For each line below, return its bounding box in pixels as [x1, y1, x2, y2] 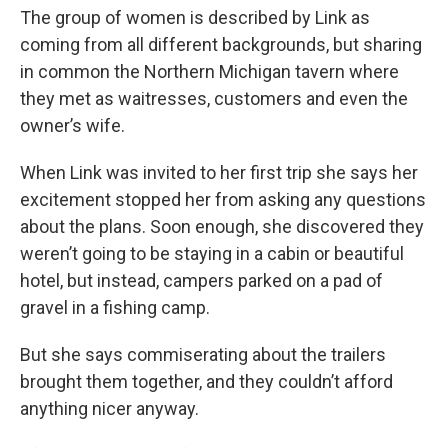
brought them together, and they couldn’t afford [20, 370, 393, 392]
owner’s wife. [20, 114, 125, 136]
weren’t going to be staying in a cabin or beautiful [20, 242, 404, 264]
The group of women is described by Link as [20, 6, 370, 28]
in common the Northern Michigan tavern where [20, 60, 399, 82]
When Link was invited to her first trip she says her [20, 161, 418, 183]
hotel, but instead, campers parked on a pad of [20, 269, 383, 291]
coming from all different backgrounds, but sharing [20, 33, 422, 55]
